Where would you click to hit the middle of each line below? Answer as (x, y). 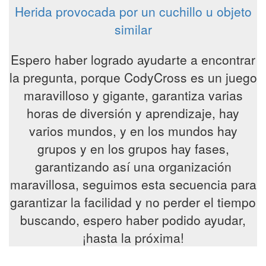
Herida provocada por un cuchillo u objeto (133, 11)
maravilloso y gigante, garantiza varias (133, 95)
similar (133, 29)
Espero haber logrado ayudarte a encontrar (133, 59)
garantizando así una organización (133, 166)
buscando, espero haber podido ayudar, (133, 219)
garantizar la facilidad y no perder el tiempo (133, 202)
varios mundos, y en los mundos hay (133, 130)
